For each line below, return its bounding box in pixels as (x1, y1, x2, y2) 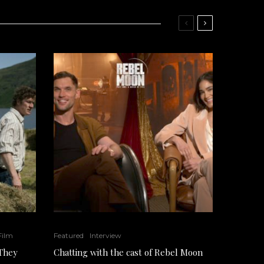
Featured (54, 231, 84, 240)
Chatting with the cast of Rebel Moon (54, 246, 203, 258)
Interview (90, 231, 121, 240)
